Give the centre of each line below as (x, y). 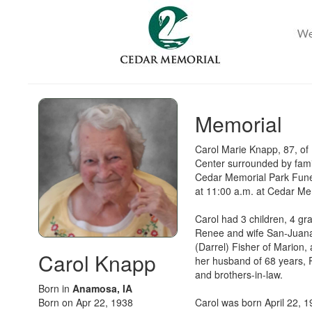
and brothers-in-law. (239, 274)
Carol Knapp (97, 263)
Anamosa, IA (102, 288)
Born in (55, 288)
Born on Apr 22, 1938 (86, 302)
